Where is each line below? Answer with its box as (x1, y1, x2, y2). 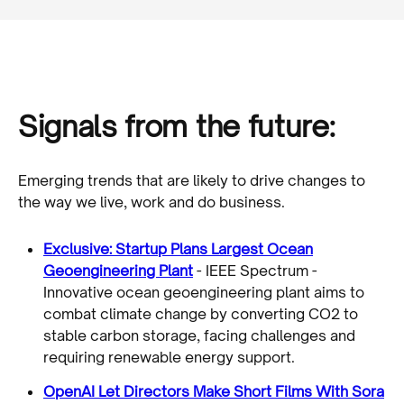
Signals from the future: (18, 107, 335, 144)
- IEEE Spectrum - (193, 261, 317, 280)
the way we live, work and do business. (18, 192, 285, 211)
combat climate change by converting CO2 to (43, 304, 358, 323)
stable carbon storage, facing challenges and (43, 326, 355, 344)
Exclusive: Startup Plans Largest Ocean (43, 239, 313, 258)
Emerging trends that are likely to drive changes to (18, 170, 365, 189)
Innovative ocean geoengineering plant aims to (43, 282, 364, 301)
